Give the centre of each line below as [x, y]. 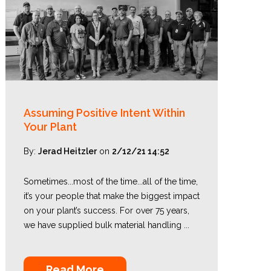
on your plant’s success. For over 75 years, [106, 211]
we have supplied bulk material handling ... [106, 225]
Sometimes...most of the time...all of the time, [110, 181]
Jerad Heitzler [67, 151]
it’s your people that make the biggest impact [111, 196]
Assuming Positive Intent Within [104, 113]
